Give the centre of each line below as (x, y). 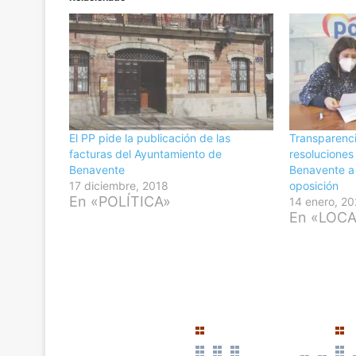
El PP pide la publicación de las (150, 137)
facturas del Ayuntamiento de (145, 153)
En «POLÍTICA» (120, 201)
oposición (314, 185)
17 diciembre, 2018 (119, 185)
